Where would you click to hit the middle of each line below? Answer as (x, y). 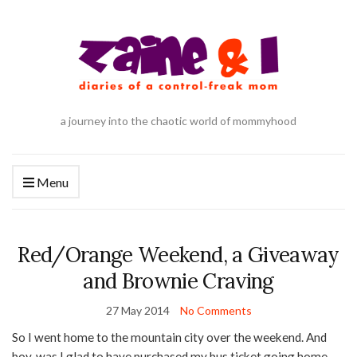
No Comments (216, 311)
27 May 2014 (137, 311)
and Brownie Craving (178, 281)
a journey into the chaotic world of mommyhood (178, 121)
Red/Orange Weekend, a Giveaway (178, 255)
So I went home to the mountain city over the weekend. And (169, 337)
